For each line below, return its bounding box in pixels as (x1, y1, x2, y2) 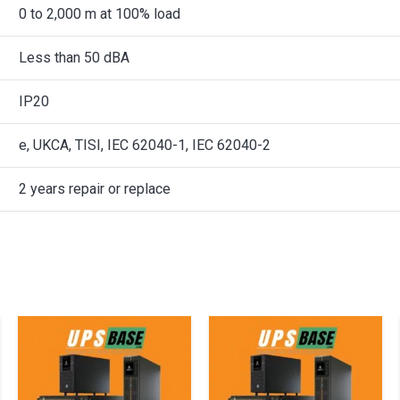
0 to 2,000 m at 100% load (19, 5, 180, 22)
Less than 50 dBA (19, 49, 129, 66)
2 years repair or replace (19, 180, 171, 197)
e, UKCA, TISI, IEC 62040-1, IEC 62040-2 (19, 137, 271, 154)
